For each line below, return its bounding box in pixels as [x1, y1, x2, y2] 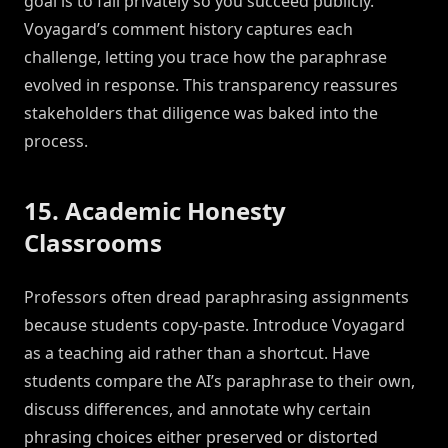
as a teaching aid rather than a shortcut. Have [24, 342, 370, 365]
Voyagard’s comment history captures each [24, 18, 353, 41]
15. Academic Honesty [24, 194, 286, 228]
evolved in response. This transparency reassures [24, 74, 398, 97]
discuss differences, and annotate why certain [24, 398, 371, 421]
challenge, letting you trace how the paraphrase [24, 46, 387, 69]
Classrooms [24, 226, 162, 260]
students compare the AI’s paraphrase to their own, [24, 370, 415, 393]
